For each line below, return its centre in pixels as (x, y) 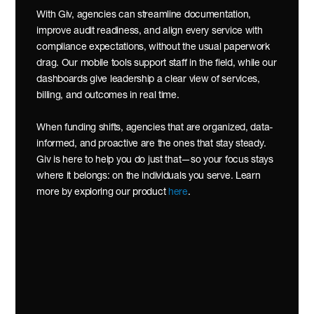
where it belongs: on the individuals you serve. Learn (149, 176)
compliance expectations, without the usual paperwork (153, 47)
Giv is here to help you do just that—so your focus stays (155, 160)
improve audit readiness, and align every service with (150, 31)
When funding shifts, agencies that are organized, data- (155, 128)
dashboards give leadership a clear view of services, (148, 80)
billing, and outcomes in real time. (108, 96)
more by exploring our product (103, 192)
